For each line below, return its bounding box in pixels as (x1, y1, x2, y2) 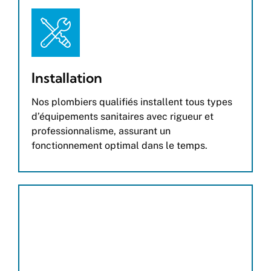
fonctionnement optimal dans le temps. (31, 139, 207, 151)
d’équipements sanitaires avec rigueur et (31, 110, 214, 122)
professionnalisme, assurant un (31, 125, 171, 137)
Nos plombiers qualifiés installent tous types (31, 96, 232, 108)
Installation (31, 68, 102, 87)
